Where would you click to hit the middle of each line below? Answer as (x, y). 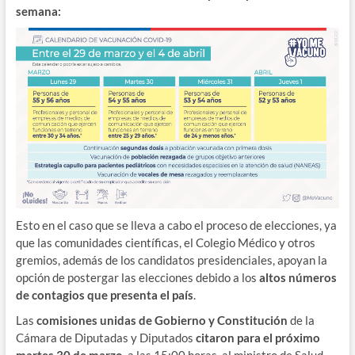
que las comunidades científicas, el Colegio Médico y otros (165, 243)
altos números (298, 278)
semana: (39, 11)
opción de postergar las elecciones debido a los (137, 278)
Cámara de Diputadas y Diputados (104, 338)
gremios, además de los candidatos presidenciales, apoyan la (171, 260)
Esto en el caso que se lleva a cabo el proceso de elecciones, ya (176, 225)
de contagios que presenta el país (104, 295)
